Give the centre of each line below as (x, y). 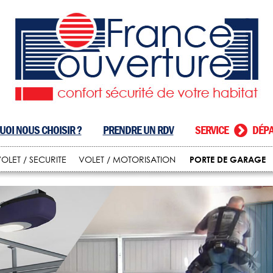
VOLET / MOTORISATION (127, 160)
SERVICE (214, 130)
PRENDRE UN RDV (138, 130)
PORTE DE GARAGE (228, 159)
